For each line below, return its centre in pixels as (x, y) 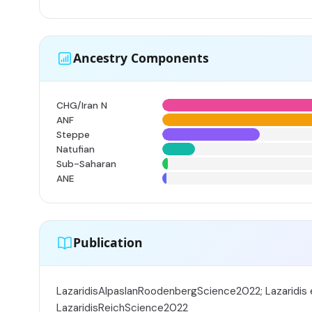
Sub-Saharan (86, 164)
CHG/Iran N (82, 105)
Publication (108, 243)
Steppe (73, 134)
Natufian (76, 149)
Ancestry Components (141, 58)
